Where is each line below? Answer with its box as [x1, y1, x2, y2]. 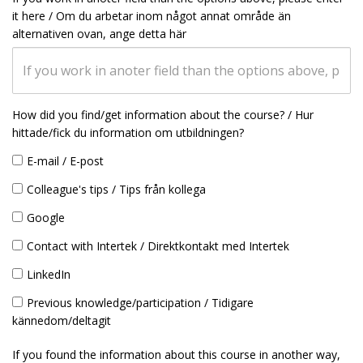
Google [27, 210, 65, 225]
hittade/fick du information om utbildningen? [12, 125, 244, 140]
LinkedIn [27, 267, 70, 282]
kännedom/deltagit [12, 313, 111, 328]
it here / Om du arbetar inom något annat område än [12, 8, 291, 23]
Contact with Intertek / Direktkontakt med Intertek [27, 238, 289, 254]
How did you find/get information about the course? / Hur [12, 107, 314, 122]
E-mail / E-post [27, 153, 104, 169]
